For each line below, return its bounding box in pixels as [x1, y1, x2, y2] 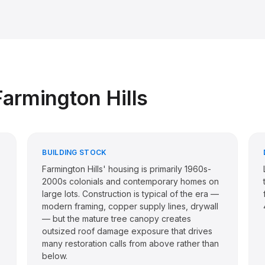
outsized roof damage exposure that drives [42, 226, 213, 236]
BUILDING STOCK [42, 148, 107, 157]
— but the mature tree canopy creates [42, 214, 192, 224]
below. [42, 251, 68, 261]
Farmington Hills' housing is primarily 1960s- [42, 164, 212, 174]
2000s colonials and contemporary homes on [42, 176, 219, 186]
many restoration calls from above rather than [42, 238, 219, 248]
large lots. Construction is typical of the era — [42, 189, 219, 199]
